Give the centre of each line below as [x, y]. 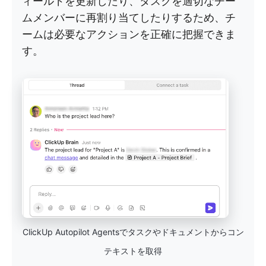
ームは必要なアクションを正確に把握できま [129, 34]
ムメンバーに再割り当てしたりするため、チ [129, 18]
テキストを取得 [133, 251]
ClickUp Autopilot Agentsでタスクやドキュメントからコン [133, 232]
